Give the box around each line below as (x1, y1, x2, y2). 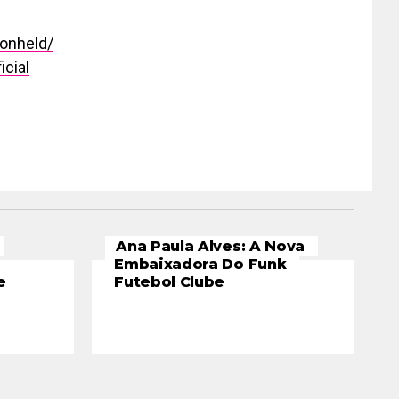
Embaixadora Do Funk (114, 256, 287, 273)
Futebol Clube (114, 273, 225, 290)
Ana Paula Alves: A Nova (116, 238, 305, 255)
